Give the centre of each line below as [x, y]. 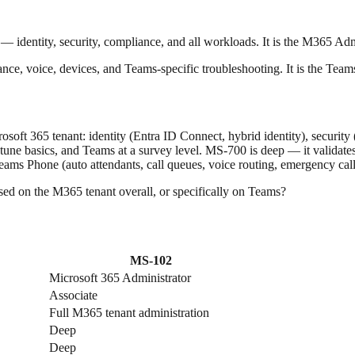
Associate [73, 296]
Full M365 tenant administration [129, 313]
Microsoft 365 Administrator [120, 278]
